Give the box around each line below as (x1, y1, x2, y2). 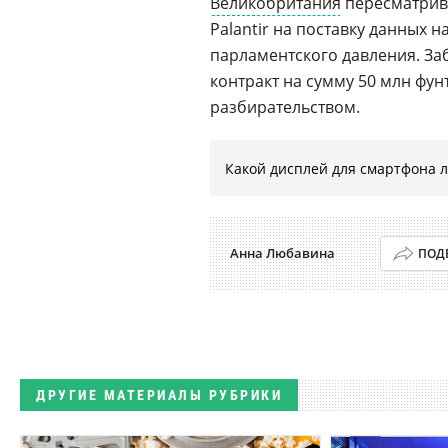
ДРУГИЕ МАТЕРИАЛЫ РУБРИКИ (36, 387, 282, 403)
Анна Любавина (230, 244, 335, 262)
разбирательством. (210, 96, 360, 118)
